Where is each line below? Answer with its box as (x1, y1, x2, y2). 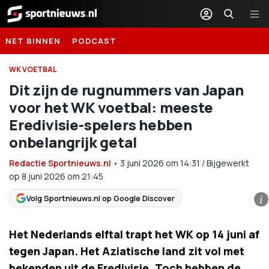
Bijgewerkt (207, 157, 249, 169)
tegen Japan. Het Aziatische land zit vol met (9, 244, 244, 258)
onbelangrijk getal (9, 132, 137, 152)
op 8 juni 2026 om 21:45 (9, 171, 103, 182)
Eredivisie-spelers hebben (9, 115, 192, 134)
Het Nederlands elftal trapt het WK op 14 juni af (9, 227, 259, 241)
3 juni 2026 (120, 157, 164, 169)
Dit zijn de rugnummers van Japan (9, 80, 244, 100)
